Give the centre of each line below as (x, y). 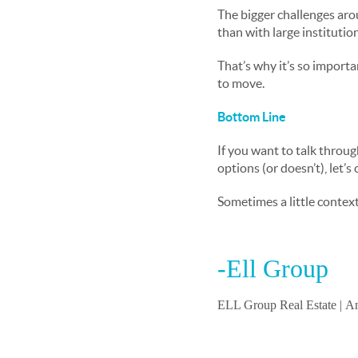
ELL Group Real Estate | (281, 305)
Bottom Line (252, 117)
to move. (241, 83)
